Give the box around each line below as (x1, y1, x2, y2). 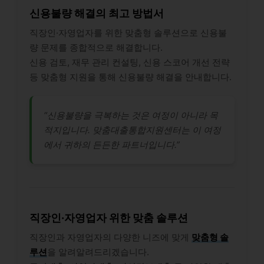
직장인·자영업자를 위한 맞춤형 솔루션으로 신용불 (29, 27, 227, 39)
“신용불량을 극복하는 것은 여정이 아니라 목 (44, 110, 218, 121)
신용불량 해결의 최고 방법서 (29, 7, 164, 20)
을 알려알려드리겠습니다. (47, 246, 149, 258)
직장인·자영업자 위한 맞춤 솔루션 (29, 212, 188, 225)
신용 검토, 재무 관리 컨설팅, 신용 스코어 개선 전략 (29, 57, 230, 68)
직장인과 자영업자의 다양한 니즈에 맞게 (29, 232, 192, 243)
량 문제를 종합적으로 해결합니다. (29, 42, 163, 54)
